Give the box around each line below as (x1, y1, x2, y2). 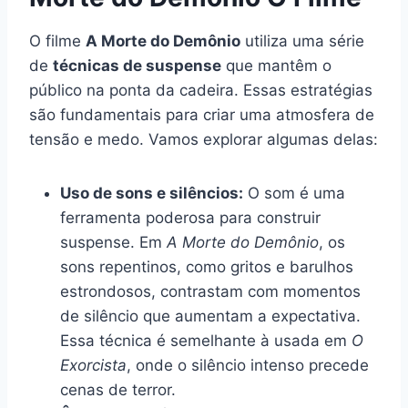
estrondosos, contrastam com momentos (60, 281, 361, 301)
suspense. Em (60, 232, 167, 251)
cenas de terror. (60, 380, 176, 399)
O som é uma (243, 183, 345, 202)
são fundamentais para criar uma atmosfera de (29, 105, 374, 124)
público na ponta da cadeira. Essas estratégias (29, 80, 372, 99)
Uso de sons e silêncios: (60, 183, 243, 202)
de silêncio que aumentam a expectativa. (60, 306, 361, 325)
